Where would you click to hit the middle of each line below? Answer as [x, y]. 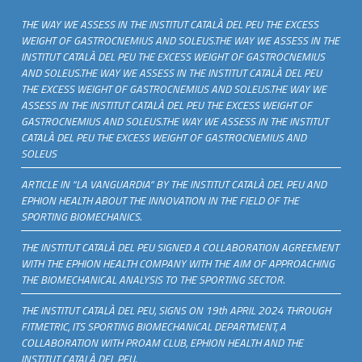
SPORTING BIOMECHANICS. [82, 216]
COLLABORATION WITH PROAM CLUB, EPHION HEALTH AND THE [162, 342]
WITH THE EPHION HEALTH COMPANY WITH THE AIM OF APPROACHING [178, 263]
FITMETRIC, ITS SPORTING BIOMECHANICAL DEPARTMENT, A [154, 326]
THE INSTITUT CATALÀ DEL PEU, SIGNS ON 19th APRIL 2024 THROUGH [176, 310]
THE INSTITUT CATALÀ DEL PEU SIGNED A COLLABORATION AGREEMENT [180, 247]
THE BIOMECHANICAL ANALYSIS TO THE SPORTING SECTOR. [153, 279]
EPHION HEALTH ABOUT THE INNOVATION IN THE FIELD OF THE [160, 200]
